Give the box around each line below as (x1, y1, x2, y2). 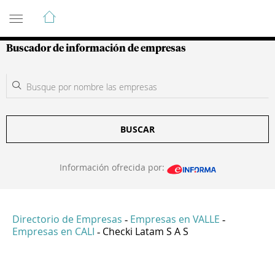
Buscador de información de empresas (6, 44, 186, 53)
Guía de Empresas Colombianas (6, 4, 227, 19)
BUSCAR (120, 123, 155, 135)
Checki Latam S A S (103, 225, 188, 239)
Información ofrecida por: (59, 161, 167, 173)
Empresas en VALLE (130, 212, 220, 227)
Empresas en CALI (12, 225, 95, 239)
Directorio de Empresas (12, 212, 122, 227)
